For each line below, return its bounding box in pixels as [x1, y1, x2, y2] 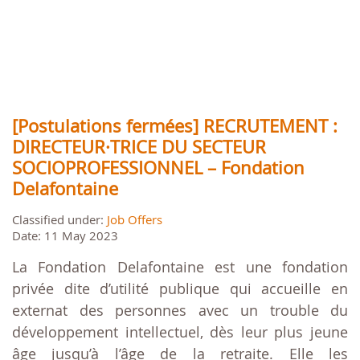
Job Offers [107, 211, 162, 228]
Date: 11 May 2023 [12, 227, 118, 244]
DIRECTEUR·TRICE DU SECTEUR [12, 135, 266, 159]
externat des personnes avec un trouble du [12, 301, 348, 321]
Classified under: [12, 211, 107, 228]
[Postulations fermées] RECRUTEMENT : [12, 114, 337, 138]
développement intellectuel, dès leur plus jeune [12, 322, 348, 342]
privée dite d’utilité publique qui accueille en [12, 279, 348, 299]
